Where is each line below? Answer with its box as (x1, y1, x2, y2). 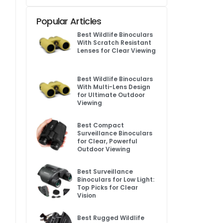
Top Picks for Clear (77, 183, 138, 192)
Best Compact (77, 121, 124, 130)
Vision (77, 191, 97, 200)
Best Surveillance (77, 167, 133, 176)
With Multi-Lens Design (77, 83, 151, 92)
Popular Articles (36, 14, 102, 27)
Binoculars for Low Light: (77, 175, 155, 184)
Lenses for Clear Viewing (77, 46, 156, 55)
